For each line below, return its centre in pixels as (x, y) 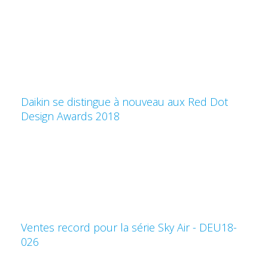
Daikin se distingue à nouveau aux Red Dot (124, 102)
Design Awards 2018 (70, 116)
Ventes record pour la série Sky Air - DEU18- (129, 228)
